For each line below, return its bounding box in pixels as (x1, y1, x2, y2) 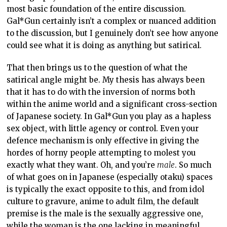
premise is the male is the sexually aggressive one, (7, 208, 204, 218)
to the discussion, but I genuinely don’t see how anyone (7, 28, 219, 38)
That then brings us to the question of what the (7, 62, 188, 72)
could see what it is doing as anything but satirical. (7, 40, 202, 50)
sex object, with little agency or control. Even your (7, 123, 199, 133)
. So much (175, 160, 212, 170)
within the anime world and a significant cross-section (7, 99, 217, 109)
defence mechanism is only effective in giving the (7, 135, 200, 145)
